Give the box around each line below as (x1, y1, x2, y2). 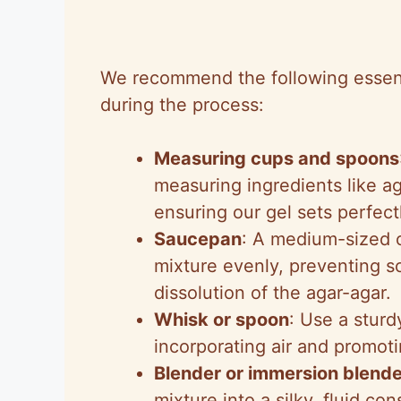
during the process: (100, 93, 264, 115)
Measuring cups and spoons (154, 147, 399, 169)
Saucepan (154, 227, 242, 250)
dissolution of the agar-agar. (154, 281, 391, 303)
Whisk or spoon (154, 308, 289, 330)
